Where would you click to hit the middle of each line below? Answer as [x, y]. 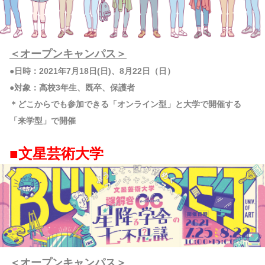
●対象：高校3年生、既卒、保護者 [72, 88]
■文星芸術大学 [56, 154]
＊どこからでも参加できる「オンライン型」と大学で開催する [125, 104]
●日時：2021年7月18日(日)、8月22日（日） [92, 71]
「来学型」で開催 [43, 121]
